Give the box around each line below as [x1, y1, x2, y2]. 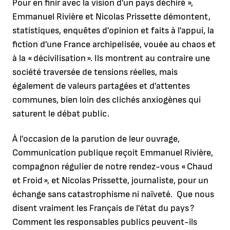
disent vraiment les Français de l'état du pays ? [12, 203, 194, 214]
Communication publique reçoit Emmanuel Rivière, [12, 147, 213, 159]
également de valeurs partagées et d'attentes [12, 80, 190, 91]
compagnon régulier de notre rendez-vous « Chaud [12, 161, 213, 172]
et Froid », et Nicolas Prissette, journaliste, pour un [12, 175, 208, 186]
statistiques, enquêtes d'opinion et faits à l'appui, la [12, 25, 214, 36]
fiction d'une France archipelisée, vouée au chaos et [12, 39, 216, 50]
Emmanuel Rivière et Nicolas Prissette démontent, [12, 11, 210, 22]
